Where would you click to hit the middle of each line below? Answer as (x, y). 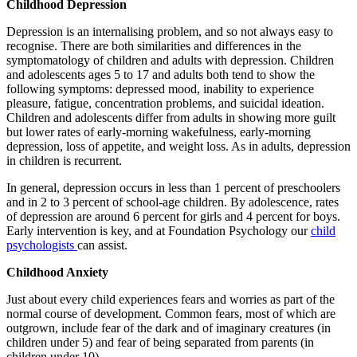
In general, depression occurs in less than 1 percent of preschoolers (173, 187)
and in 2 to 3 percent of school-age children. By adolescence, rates (173, 202)
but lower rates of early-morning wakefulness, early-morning (159, 131)
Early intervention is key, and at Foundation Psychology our (159, 230)
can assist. (102, 245)
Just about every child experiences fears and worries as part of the (171, 299)
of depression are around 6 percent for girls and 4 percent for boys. (173, 216)
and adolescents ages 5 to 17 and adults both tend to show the (161, 74)
